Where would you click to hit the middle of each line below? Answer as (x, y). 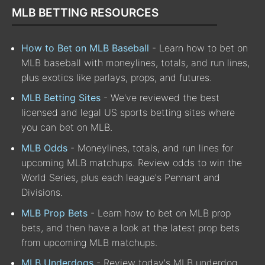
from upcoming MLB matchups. (89, 242)
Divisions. (42, 192)
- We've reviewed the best (160, 98)
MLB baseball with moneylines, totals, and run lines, (135, 62)
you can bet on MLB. (67, 127)
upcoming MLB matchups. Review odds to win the (132, 162)
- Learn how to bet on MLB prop (159, 213)
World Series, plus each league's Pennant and (121, 177)
